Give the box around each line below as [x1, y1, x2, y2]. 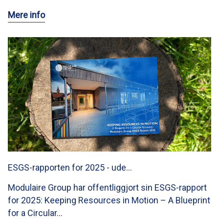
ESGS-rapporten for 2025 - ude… [8, 162, 132, 173]
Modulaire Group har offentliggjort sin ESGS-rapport [8, 182, 207, 193]
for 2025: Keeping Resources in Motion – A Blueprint [8, 195, 210, 205]
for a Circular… [8, 207, 63, 218]
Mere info [8, 10, 45, 21]
